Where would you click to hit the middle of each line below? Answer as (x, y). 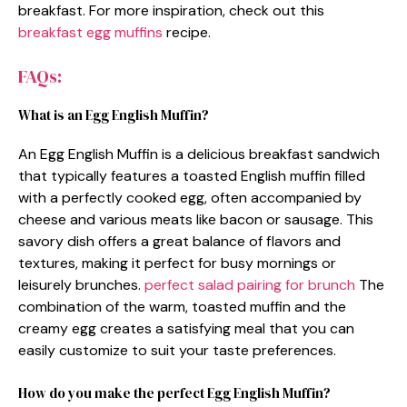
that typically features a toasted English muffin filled (192, 175)
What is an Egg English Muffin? (114, 114)
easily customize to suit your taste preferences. (177, 350)
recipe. (187, 32)
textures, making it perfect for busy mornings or (177, 263)
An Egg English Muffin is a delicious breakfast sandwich (199, 154)
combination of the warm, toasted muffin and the (182, 306)
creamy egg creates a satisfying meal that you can (186, 328)
